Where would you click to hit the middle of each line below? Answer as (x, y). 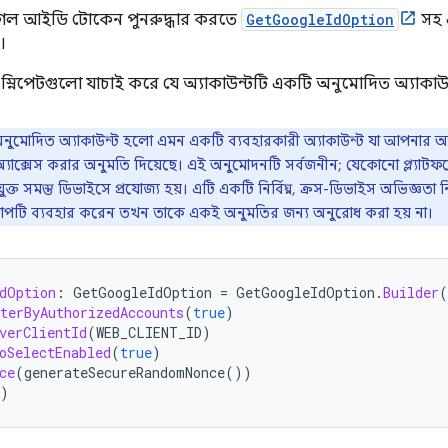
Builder (411, 292)
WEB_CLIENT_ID (149, 332)
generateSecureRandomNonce (124, 372)
